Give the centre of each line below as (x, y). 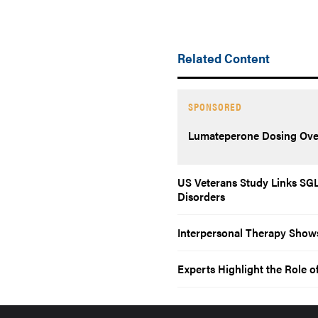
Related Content (224, 58)
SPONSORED (215, 106)
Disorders (201, 196)
